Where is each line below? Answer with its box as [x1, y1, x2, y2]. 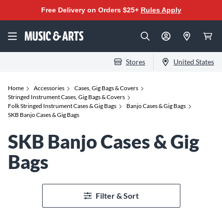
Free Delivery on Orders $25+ [41, 6, 141, 14]
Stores [126, 57, 145, 66]
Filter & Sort [95, 191, 139, 200]
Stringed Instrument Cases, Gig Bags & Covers [8, 93, 125, 101]
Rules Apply [140, 6, 181, 14]
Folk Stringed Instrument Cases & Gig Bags [8, 102, 116, 110]
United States [173, 57, 214, 66]
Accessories [34, 84, 64, 92]
